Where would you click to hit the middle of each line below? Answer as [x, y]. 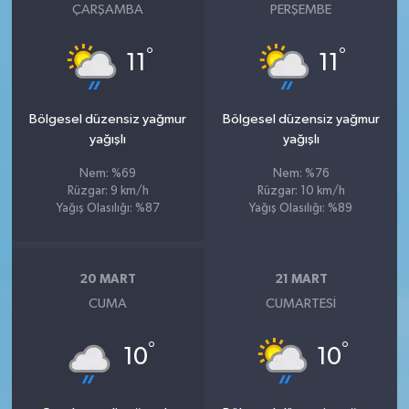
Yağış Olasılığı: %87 [108, 209]
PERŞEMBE [301, 10]
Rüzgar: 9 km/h [108, 192]
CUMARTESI [301, 304]
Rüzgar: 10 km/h [301, 192]
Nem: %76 [301, 174]
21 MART [301, 279]
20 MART [108, 279]
